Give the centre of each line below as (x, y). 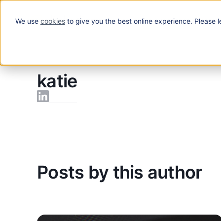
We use (28, 21)
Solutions (195, 22)
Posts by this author (120, 172)
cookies (53, 21)
